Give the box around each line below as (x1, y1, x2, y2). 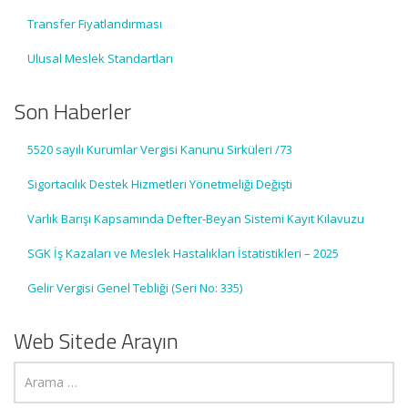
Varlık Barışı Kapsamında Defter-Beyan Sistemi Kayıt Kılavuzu (27, 210, 364, 227)
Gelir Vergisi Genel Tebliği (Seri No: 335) (27, 280, 242, 296)
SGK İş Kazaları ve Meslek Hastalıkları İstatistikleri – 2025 (27, 245, 339, 261)
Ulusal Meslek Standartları (27, 50, 173, 66)
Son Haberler (14, 95, 131, 127)
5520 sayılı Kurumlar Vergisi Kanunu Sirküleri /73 (27, 141, 292, 158)
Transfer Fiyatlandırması (27, 15, 162, 32)
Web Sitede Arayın (14, 324, 178, 357)
